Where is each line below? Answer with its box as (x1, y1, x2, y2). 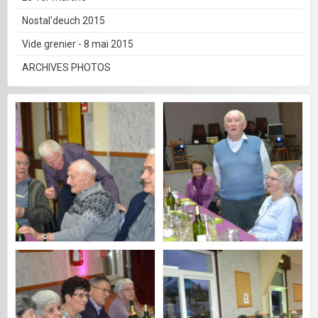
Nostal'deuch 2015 (22, 15, 105, 27)
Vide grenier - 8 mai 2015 (22, 38, 133, 50)
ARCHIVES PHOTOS (22, 62, 111, 74)
